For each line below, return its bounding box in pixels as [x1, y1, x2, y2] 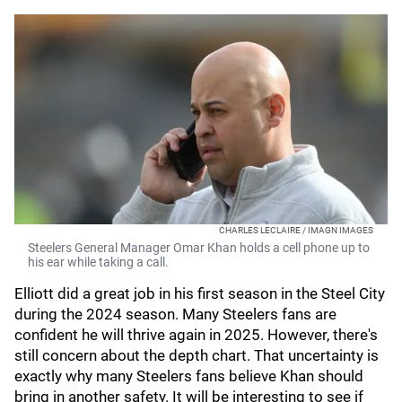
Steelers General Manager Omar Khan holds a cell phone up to [28, 240, 370, 255]
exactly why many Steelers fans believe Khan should [14, 367, 363, 385]
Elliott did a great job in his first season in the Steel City [14, 284, 385, 302]
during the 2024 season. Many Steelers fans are [14, 305, 336, 323]
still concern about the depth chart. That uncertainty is [14, 346, 379, 364]
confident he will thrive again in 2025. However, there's [14, 326, 378, 344]
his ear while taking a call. [28, 255, 169, 269]
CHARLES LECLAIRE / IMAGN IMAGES [219, 225, 373, 235]
